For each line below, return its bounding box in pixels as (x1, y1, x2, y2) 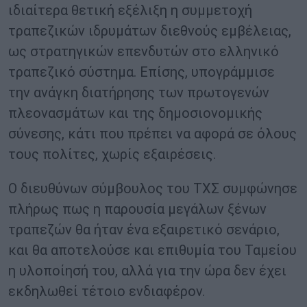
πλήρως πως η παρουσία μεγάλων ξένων (8, 201, 267, 218)
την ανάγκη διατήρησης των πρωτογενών (8, 84, 269, 101)
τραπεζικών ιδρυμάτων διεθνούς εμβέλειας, (8, 23, 291, 40)
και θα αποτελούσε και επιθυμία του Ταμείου (8, 242, 297, 259)
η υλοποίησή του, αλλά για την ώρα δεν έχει (8, 262, 286, 280)
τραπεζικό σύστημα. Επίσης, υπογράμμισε (8, 64, 275, 81)
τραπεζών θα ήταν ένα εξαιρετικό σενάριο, (8, 221, 280, 238)
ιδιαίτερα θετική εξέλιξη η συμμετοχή (8, 2, 252, 19)
